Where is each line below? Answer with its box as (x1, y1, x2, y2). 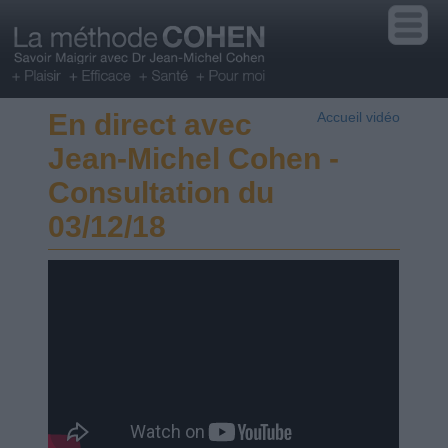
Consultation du (48, 176, 275, 210)
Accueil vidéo (316, 109, 400, 126)
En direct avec (48, 108, 253, 142)
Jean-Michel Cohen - (48, 142, 340, 176)
